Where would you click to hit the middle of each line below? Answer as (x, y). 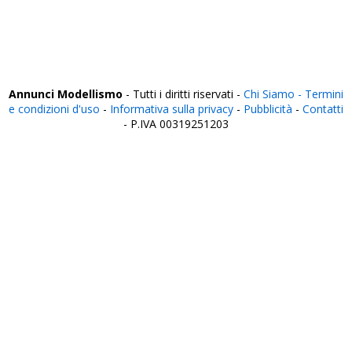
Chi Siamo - (274, 94)
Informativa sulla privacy (172, 109)
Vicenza (33, 51)
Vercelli (33, 11)
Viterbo (33, 65)
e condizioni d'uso (54, 109)
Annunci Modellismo (66, 94)
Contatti (323, 109)
